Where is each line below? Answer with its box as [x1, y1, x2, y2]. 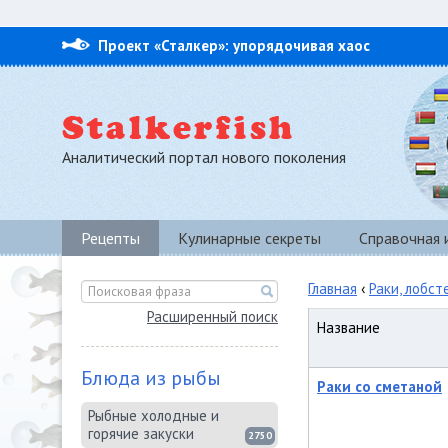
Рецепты [81, 228, 140, 248]
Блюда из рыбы [81, 365, 221, 391]
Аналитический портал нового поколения [62, 147, 346, 167]
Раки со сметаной [317, 377, 442, 396]
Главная [308, 279, 357, 298]
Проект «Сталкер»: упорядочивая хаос [98, 36, 370, 55]
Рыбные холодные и [88, 406, 219, 425]
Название [317, 318, 380, 337]
